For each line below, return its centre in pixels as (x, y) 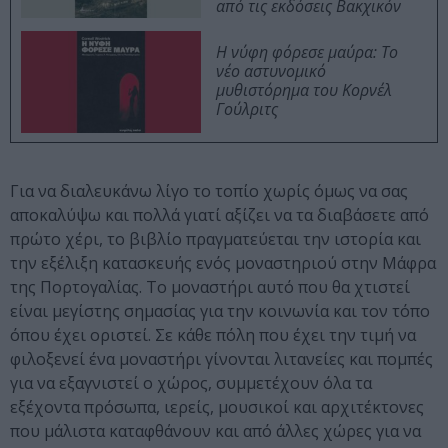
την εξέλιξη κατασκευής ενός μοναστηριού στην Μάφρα (223, 263)
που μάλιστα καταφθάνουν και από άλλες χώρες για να (215, 431)
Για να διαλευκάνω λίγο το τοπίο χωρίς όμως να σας (209, 191)
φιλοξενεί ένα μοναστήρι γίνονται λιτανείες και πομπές (221, 359)
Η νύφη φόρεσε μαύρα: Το (307, 52)
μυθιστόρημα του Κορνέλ (304, 90)
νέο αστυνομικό (271, 71)
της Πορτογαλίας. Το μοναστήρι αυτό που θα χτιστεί (210, 287)
